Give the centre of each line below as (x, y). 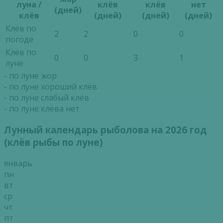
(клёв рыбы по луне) (54, 142)
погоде (19, 40)
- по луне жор (30, 76)
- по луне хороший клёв (51, 87)
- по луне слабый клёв (47, 98)
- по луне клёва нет (42, 109)
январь (18, 163)
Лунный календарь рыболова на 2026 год (106, 129)
